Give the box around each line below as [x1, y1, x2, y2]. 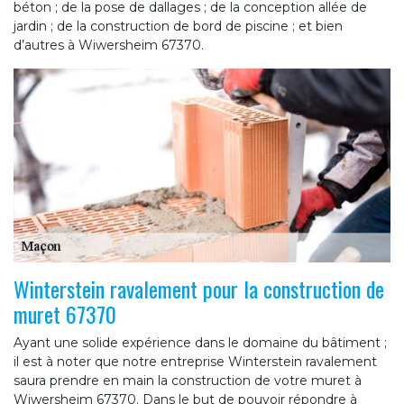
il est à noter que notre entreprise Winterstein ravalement [14, 353, 377, 370]
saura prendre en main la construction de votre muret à [14, 372, 362, 389]
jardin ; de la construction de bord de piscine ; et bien [14, 18, 343, 35]
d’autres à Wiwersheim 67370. [14, 37, 204, 54]
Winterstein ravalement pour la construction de [14, 271, 384, 305]
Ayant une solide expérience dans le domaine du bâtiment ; [14, 334, 387, 351]
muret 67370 [14, 297, 116, 330]
